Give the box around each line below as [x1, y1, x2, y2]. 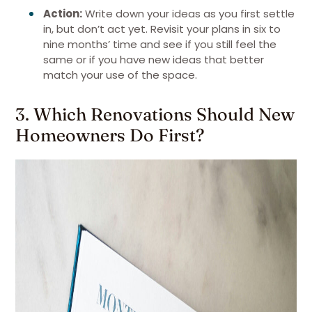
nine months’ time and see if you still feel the [43, 37, 276, 52]
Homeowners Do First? [15, 124, 204, 146]
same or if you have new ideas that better [43, 52, 264, 67]
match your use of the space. [43, 68, 197, 82]
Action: [43, 6, 82, 21]
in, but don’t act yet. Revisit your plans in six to [43, 22, 281, 36]
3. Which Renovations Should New [15, 103, 295, 125]
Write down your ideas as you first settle [82, 6, 295, 21]
